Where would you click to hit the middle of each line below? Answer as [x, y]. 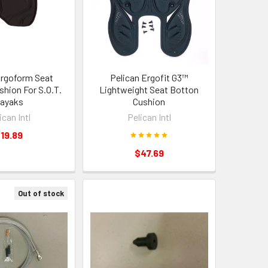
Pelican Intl [149, 117]
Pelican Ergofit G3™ [149, 77]
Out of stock [41, 193]
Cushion [149, 101]
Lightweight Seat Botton [149, 89]
